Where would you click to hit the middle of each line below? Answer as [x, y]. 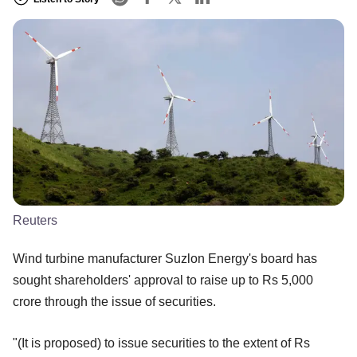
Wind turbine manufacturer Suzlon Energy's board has [165, 258]
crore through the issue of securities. [114, 301]
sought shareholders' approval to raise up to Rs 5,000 [163, 280]
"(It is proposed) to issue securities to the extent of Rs [161, 343]
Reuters [35, 220]
